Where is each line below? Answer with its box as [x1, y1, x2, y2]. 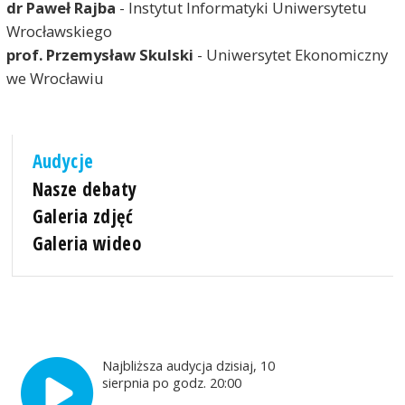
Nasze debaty [32, 175, 137, 202]
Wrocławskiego [5, 21, 112, 42]
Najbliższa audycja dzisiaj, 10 [102, 355, 276, 374]
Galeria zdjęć [32, 202, 133, 229]
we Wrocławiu [5, 68, 104, 89]
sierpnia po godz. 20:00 [102, 372, 246, 391]
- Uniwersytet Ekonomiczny [193, 44, 388, 66]
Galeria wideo [32, 230, 141, 256]
